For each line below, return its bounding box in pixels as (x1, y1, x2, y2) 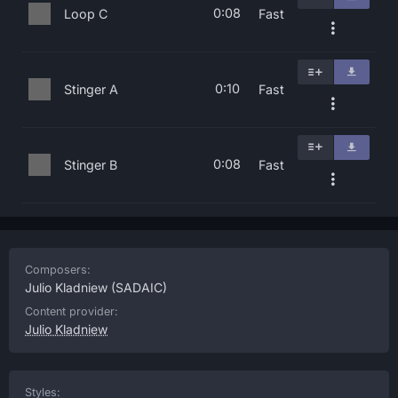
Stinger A (64, 82, 118, 97)
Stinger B (64, 157, 117, 172)
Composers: (25, 263, 91, 276)
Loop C (64, 6, 107, 21)
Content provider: (25, 305, 118, 318)
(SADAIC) (107, 280, 167, 295)
